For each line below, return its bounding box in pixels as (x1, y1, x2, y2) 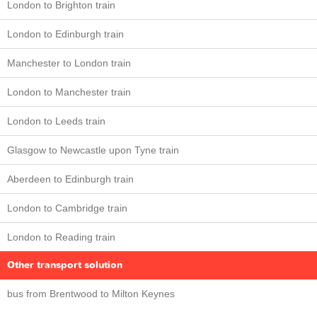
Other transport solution (7, 258, 122, 272)
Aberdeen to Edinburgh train (7, 173, 134, 185)
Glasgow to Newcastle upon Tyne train (7, 144, 179, 156)
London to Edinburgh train (7, 28, 124, 40)
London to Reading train (7, 231, 115, 243)
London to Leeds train (7, 115, 105, 127)
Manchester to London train (7, 57, 131, 69)
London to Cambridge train (7, 202, 127, 214)
